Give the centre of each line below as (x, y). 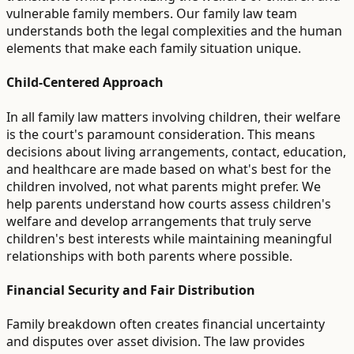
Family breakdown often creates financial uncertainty (166, 324)
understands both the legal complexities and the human (174, 31)
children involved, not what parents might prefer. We (164, 186)
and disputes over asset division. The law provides (156, 342)
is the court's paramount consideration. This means (161, 134)
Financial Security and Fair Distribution (131, 290)
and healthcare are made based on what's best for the (169, 169)
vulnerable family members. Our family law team (152, 14)
